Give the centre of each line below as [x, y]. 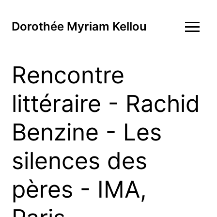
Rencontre [68, 75]
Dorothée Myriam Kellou [79, 26]
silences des [79, 161]
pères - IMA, [79, 189]
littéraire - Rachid [106, 103]
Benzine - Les [87, 132]
